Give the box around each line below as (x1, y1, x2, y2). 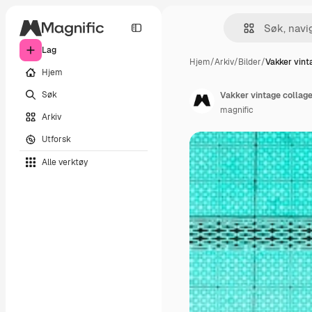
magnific (220, 104, 253, 116)
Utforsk (42, 133, 71, 145)
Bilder (238, 56, 261, 68)
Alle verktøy (42, 156, 88, 168)
